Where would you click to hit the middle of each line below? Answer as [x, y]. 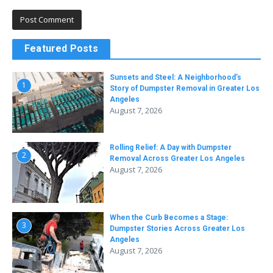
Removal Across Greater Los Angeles [177, 158]
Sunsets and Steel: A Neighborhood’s [175, 77]
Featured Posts [61, 48]
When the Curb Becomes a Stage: [169, 217]
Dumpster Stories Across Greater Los [177, 228]
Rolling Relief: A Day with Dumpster [171, 147]
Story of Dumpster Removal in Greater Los [185, 88]
